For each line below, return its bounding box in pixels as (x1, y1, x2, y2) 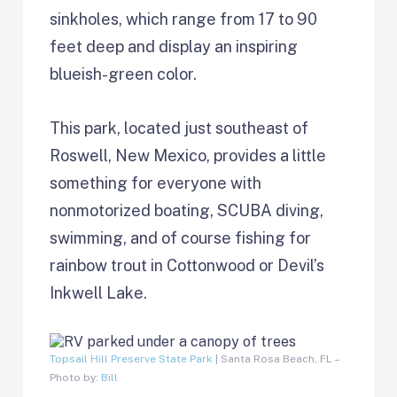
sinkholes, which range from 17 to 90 (50, 10, 318, 29)
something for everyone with (50, 174, 262, 193)
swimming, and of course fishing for (50, 229, 312, 248)
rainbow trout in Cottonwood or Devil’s (50, 256, 325, 276)
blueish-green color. (50, 65, 198, 84)
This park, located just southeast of (50, 119, 309, 138)
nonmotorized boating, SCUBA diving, (50, 201, 324, 221)
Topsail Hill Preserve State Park (50, 353, 214, 366)
